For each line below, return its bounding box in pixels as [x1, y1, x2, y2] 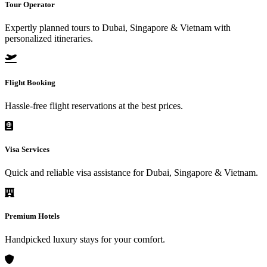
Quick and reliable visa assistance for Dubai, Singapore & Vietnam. [5, 167, 258, 178]
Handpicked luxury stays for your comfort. [5, 234, 165, 245]
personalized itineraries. [5, 33, 93, 44]
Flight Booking [5, 77, 55, 87]
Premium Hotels [5, 212, 60, 221]
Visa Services [5, 144, 49, 154]
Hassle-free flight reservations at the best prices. [5, 100, 183, 111]
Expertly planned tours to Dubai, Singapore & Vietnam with [5, 23, 231, 33]
